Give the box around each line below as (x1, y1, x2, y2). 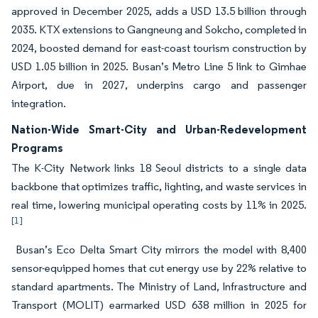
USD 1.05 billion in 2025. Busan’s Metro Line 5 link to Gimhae (11, 60, 307, 73)
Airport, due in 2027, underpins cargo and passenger (11, 78, 307, 92)
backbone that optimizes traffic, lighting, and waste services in (11, 180, 307, 193)
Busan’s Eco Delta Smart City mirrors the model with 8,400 (11, 243, 307, 256)
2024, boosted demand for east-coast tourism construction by (11, 41, 307, 55)
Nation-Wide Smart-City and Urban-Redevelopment (11, 122, 307, 136)
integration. (11, 97, 66, 110)
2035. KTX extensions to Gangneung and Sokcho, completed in (11, 23, 307, 36)
